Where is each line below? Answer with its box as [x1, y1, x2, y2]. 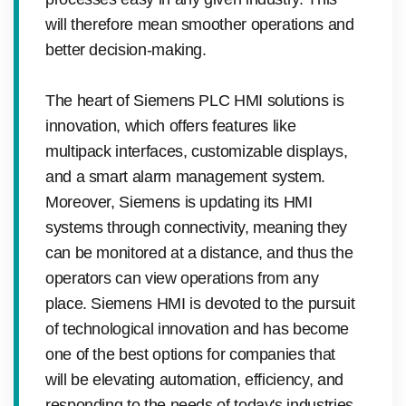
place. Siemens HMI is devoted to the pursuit [45, 294, 355, 313]
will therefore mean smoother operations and [45, 14, 354, 34]
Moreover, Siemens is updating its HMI [45, 192, 313, 211]
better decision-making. [45, 40, 207, 59]
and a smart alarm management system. [45, 167, 326, 186]
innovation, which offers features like [45, 116, 296, 135]
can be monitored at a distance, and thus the [45, 243, 353, 262]
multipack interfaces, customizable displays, [45, 141, 348, 160]
